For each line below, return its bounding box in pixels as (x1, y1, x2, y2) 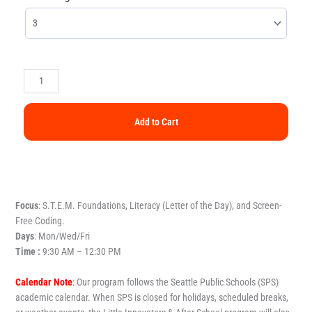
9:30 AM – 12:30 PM (42, 245, 122, 257)
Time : (15, 245, 43, 257)
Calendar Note (15, 276, 73, 288)
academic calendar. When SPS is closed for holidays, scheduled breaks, (15, 291, 289, 303)
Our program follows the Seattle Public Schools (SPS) (75, 276, 279, 288)
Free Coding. (15, 214, 65, 226)
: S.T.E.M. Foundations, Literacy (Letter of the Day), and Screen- (38, 199, 282, 211)
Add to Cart (134, 116, 178, 127)
